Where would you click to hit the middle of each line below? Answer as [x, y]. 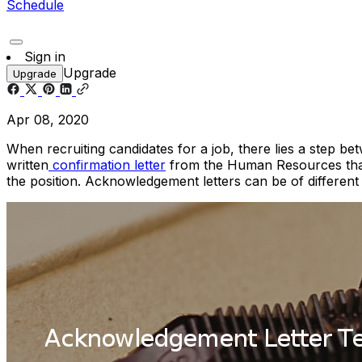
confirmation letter [107, 164]
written [27, 164]
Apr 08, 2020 [48, 119]
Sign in [45, 56]
